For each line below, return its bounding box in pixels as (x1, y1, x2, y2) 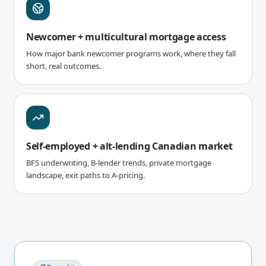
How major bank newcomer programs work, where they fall (26, 47, 236, 59)
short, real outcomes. (26, 60, 101, 71)
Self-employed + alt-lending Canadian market (26, 139, 233, 153)
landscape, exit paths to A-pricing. (26, 169, 145, 180)
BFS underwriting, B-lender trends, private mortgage (26, 157, 211, 168)
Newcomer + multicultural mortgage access (26, 30, 226, 43)
